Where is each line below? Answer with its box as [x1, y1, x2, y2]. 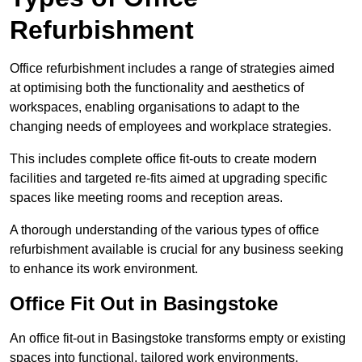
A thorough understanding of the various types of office [10, 223, 319, 238]
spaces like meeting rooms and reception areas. [10, 191, 283, 205]
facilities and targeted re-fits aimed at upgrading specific [10, 171, 327, 186]
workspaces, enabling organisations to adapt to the [10, 100, 300, 115]
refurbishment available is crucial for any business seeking [10, 242, 343, 257]
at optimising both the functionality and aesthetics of [10, 81, 304, 95]
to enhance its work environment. [10, 262, 198, 276]
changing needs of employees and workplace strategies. [10, 120, 331, 134]
